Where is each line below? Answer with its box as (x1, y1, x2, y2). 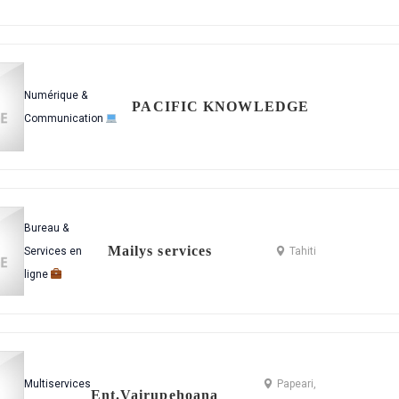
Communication (23, 112, 106, 125)
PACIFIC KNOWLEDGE (132, 99, 310, 114)
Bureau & (23, 222, 69, 234)
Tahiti (289, 245, 316, 257)
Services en (23, 245, 82, 257)
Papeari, (276, 378, 316, 390)
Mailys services (107, 243, 213, 258)
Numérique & (23, 89, 87, 102)
